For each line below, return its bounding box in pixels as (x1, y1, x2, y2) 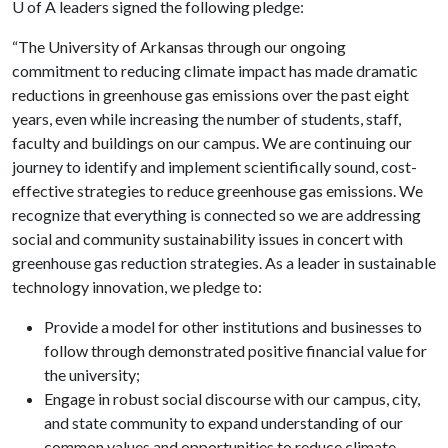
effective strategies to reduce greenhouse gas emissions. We (12, 181, 423, 200)
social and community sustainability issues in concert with (12, 229, 403, 248)
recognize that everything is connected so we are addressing (12, 205, 421, 224)
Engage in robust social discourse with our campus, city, (44, 389, 420, 408)
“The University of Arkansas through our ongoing (12, 37, 346, 56)
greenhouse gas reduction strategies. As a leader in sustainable (12, 253, 436, 272)
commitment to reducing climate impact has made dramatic (12, 61, 418, 80)
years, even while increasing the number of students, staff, (12, 109, 401, 128)
